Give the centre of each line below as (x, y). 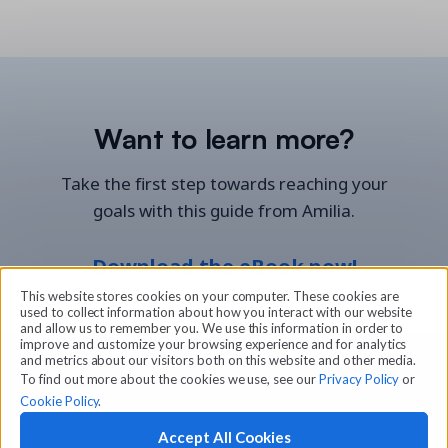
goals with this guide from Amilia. (224, 211)
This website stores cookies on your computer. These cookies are (209, 296)
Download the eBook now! (224, 267)
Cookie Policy (59, 401)
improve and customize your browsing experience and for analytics (213, 344)
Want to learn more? (224, 137)
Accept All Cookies (224, 436)
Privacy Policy (359, 379)
